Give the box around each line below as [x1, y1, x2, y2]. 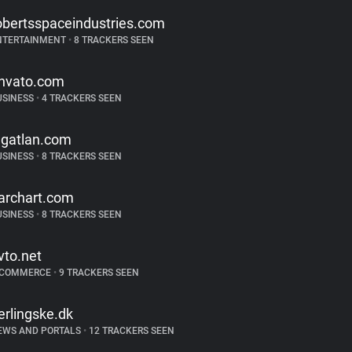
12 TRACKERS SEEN [86, 325, 174, 336]
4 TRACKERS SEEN [38, 93, 122, 104]
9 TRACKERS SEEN [56, 267, 139, 278]
